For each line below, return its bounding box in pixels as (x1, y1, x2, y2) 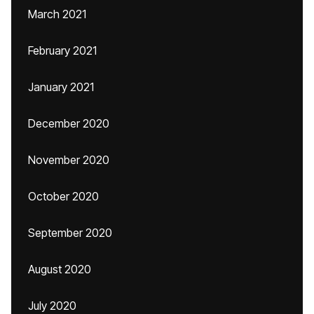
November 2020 (28, 153, 109, 167)
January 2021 (28, 80, 94, 94)
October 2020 (28, 189, 99, 203)
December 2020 (28, 116, 109, 130)
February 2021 (28, 43, 97, 57)
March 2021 (28, 7, 86, 21)
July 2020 (28, 299, 76, 313)
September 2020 (28, 226, 112, 240)
